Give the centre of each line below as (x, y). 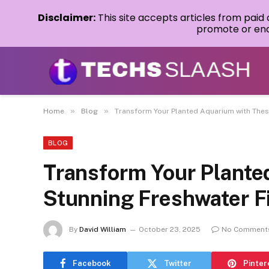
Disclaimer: (67, 18)
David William (103, 230)
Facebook (92, 263)
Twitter (178, 263)
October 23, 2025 (170, 230)
